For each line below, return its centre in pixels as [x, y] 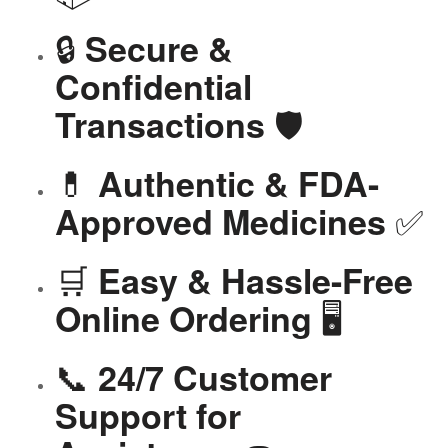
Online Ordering [183, 318]
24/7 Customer [215, 377]
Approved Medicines [220, 221]
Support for [148, 415]
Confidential [153, 86]
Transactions [160, 124]
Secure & [159, 48]
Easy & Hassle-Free [255, 280]
